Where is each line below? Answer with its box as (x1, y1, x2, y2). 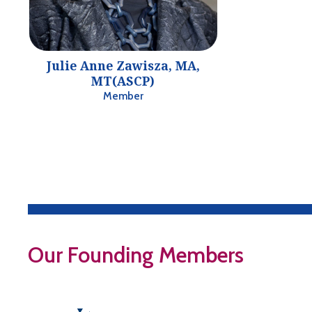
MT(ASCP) (91, 73, 155, 90)
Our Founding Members (28, 241, 244, 268)
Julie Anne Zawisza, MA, (46, 58, 200, 75)
